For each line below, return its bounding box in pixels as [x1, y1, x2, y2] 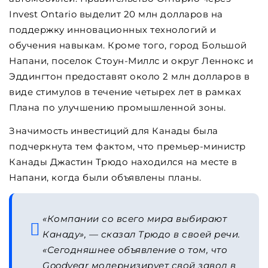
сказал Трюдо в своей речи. [100, 229, 240, 240]
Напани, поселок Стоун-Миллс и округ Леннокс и [9, 55, 254, 67]
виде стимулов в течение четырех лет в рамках [9, 86, 241, 98]
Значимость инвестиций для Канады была [9, 125, 218, 137]
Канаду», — [42, 229, 101, 240]
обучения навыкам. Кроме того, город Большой [9, 39, 247, 51]
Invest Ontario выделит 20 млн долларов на [9, 8, 223, 20]
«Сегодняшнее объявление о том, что [42, 244, 227, 256]
